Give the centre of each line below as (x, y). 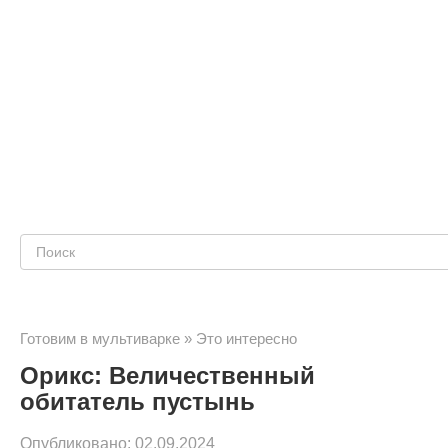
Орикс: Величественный (167, 375)
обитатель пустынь (137, 401)
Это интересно (246, 338)
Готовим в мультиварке (100, 338)
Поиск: (48, 250)
